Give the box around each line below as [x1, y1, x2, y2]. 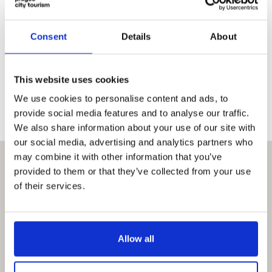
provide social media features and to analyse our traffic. [14, 107, 250, 118]
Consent [30, 31, 67, 41]
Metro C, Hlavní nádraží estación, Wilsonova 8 [23, 2, 194, 13]
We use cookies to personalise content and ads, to [14, 93, 228, 104]
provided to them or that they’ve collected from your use [14, 166, 251, 177]
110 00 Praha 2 [23, 16, 81, 26]
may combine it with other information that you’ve [14, 151, 222, 162]
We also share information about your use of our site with [14, 122, 256, 133]
